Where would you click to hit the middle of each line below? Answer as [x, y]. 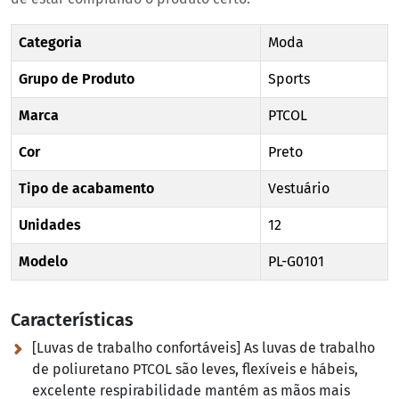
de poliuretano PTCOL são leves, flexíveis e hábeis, [195, 370]
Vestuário [299, 189]
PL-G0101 [296, 262]
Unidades [50, 225]
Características [72, 320]
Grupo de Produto [77, 79]
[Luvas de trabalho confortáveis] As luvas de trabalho [204, 348]
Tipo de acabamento [86, 189]
